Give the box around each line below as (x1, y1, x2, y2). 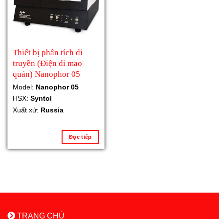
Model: (12, 83, 36, 91)
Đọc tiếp (69, 133, 92, 140)
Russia (40, 106, 64, 114)
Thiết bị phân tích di (12, 48, 83, 58)
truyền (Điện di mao (12, 59, 82, 68)
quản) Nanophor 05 (12, 69, 80, 79)
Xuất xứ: (12, 106, 41, 114)
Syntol (30, 94, 52, 103)
